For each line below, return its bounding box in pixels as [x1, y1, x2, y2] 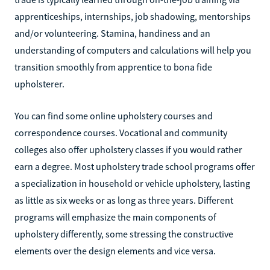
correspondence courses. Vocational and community [14, 126, 227, 139]
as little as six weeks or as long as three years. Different [14, 193, 233, 206]
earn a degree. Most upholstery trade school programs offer [14, 160, 255, 172]
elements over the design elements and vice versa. [14, 244, 216, 257]
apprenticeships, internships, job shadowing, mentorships [14, 10, 251, 22]
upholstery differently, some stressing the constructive [14, 227, 233, 240]
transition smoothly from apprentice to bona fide [14, 60, 212, 73]
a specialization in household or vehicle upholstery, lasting [14, 177, 250, 189]
